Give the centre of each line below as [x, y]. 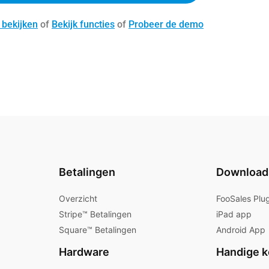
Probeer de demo [166, 24]
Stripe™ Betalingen [95, 214]
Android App [241, 230]
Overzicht [78, 198]
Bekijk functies [83, 24]
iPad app [234, 214]
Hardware [84, 252]
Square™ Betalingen [98, 230]
